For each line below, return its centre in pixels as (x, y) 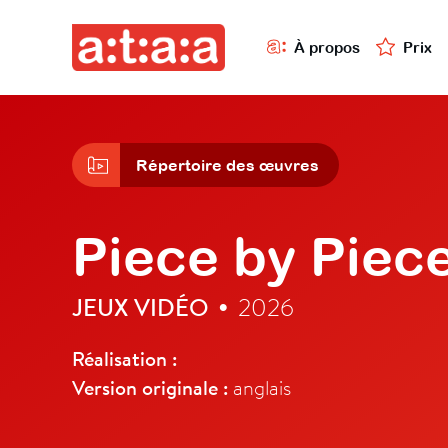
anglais (259, 387)
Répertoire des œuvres (227, 165)
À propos (327, 47)
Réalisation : (124, 359)
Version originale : (150, 388)
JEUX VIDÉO (140, 307)
